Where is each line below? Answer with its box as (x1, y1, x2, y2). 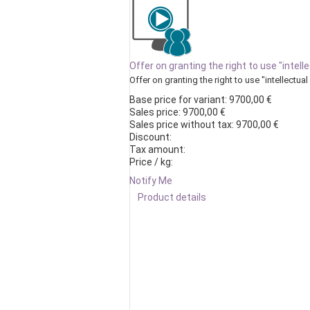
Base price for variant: (129, 94, 229, 105)
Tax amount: (129, 144, 185, 155)
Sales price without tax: (129, 119, 236, 130)
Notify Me (129, 175, 172, 186)
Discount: (129, 131, 172, 143)
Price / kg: (129, 156, 173, 167)
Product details (138, 192, 206, 203)
